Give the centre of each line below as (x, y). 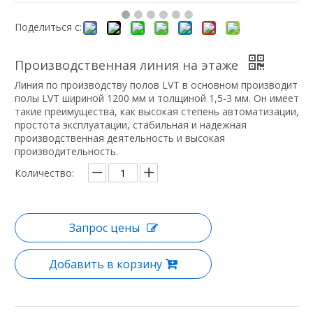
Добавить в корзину (105, 264)
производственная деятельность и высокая (120, 138)
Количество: (44, 173)
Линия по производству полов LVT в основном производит (156, 85)
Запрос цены (104, 227)
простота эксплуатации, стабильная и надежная (131, 124)
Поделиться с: (48, 27)
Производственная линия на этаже (128, 65)
